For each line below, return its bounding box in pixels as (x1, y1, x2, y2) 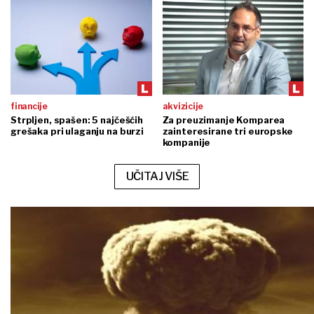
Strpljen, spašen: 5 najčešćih (11, 114, 143, 125)
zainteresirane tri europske (162, 125, 293, 137)
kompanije (162, 136, 211, 148)
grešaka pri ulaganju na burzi (11, 125, 144, 137)
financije (11, 100, 48, 111)
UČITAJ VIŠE (125, 169, 189, 183)
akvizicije (162, 100, 204, 111)
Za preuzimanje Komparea (162, 114, 285, 125)
